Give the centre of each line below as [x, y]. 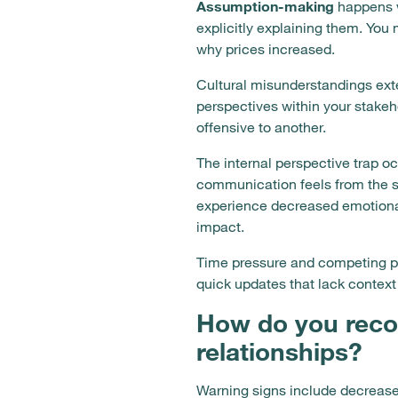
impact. [220, 227]
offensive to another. [261, 127]
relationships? [279, 351]
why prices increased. [266, 49]
